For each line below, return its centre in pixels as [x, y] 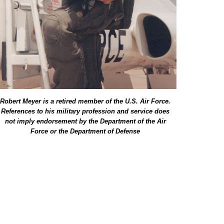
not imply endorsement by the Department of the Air [85, 121]
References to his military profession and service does [85, 111]
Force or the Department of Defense [85, 131]
